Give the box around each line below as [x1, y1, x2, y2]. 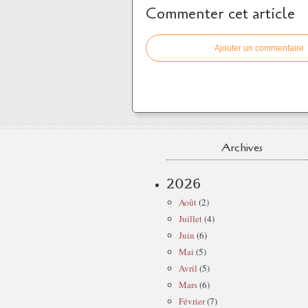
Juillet [179, 212, 202, 225]
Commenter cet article [146, 3, 295, 24]
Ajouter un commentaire [214, 43, 304, 53]
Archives [221, 140, 263, 155]
